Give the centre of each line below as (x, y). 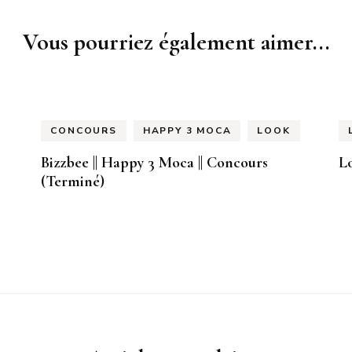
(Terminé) (73, 182)
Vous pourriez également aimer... (176, 42)
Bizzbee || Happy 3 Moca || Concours (155, 163)
